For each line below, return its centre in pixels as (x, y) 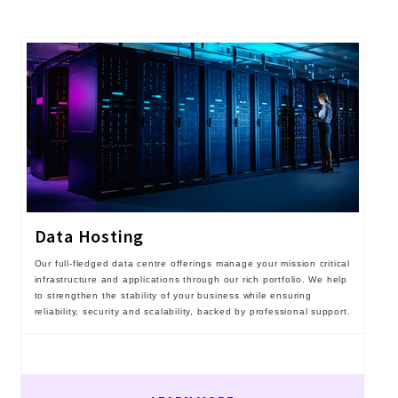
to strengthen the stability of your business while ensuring (173, 295)
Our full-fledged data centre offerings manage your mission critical (192, 263)
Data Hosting (89, 235)
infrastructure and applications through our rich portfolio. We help (191, 279)
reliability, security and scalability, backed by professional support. (192, 311)
